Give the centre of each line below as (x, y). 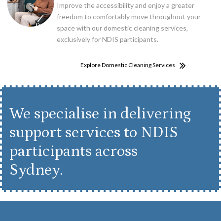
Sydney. (36, 170)
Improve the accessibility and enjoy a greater (126, 5)
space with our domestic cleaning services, (122, 28)
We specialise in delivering (100, 114)
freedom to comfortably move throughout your (129, 17)
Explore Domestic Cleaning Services (128, 65)
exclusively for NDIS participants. (108, 39)
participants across (74, 152)
